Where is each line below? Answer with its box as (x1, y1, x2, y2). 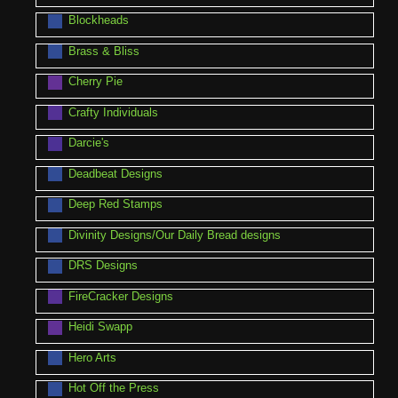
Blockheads (68, 13, 129, 28)
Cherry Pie (68, 75, 123, 89)
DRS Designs (68, 259, 138, 273)
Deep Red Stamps (68, 197, 163, 211)
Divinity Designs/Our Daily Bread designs (68, 227, 281, 242)
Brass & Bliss (68, 44, 139, 58)
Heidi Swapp (68, 320, 132, 334)
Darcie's (68, 136, 109, 150)
